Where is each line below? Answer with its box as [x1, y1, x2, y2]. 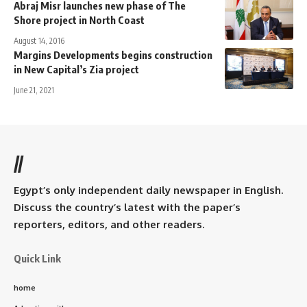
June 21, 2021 [14, 84, 54, 95]
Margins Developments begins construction [14, 48, 212, 61]
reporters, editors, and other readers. [14, 217, 204, 231]
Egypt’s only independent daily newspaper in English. [14, 183, 283, 197]
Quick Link [14, 251, 61, 265]
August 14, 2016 [14, 35, 64, 46]
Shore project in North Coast [14, 13, 149, 26]
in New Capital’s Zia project [14, 62, 139, 75]
